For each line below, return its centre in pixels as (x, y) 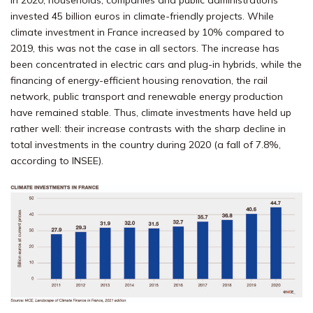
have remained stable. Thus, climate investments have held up (151, 112)
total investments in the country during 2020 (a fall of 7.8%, (146, 145)
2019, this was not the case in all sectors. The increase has (145, 48)
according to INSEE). (57, 161)
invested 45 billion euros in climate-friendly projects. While (142, 16)
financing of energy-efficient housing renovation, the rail (139, 80)
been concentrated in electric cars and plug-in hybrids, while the (156, 64)
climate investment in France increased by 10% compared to (147, 32)
